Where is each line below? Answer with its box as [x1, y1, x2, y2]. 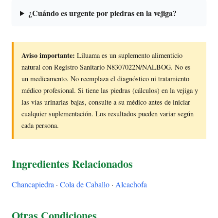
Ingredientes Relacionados [12, 155, 133, 172]
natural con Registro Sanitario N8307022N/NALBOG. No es [21, 62, 191, 72]
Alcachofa [115, 179, 147, 190]
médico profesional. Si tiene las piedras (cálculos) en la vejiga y [21, 85, 198, 95]
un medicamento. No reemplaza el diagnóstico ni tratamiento [21, 73, 189, 83]
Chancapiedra [12, 179, 54, 190]
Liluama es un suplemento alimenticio [75, 50, 182, 60]
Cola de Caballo [60, 179, 109, 190]
